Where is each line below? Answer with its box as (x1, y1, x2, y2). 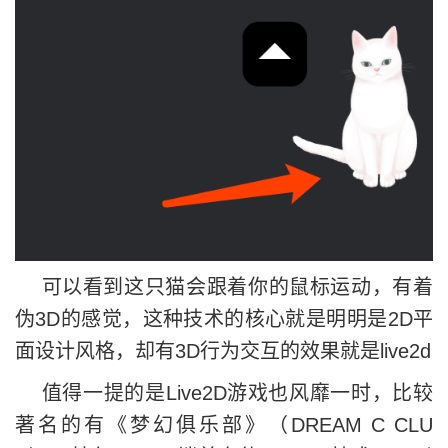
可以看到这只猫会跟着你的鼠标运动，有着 (15, 275, 433, 298)
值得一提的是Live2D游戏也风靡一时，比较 (15, 381, 433, 404)
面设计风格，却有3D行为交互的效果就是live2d (15, 339, 431, 362)
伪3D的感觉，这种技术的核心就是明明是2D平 (15, 307, 433, 330)
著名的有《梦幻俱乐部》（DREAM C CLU (15, 413, 433, 436)
